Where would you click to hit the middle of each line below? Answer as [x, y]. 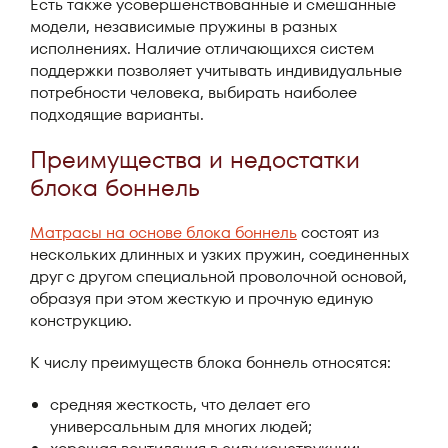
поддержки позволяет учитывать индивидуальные [216, 70]
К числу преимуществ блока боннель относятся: [210, 362]
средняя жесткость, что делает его [180, 404]
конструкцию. [81, 320]
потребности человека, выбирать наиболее [193, 92]
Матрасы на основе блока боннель [163, 232]
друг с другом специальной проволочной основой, [218, 276]
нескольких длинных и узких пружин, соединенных [219, 254]
